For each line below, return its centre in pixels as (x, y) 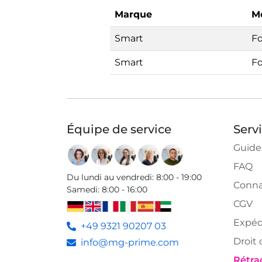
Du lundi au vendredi (109, 177)
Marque (133, 14)
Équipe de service (119, 129)
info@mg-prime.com (130, 242)
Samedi (82, 189)
